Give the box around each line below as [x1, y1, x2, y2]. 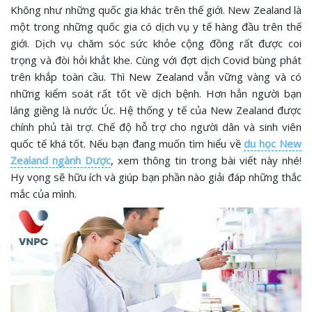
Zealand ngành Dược [10, 153, 111, 167]
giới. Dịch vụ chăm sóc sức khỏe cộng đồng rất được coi [10, 36, 302, 50]
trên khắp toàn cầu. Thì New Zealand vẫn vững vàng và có [10, 70, 302, 84]
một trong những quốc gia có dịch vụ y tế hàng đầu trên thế [10, 19, 302, 33]
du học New [244, 136, 302, 150]
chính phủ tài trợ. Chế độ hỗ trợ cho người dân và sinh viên [10, 120, 302, 134]
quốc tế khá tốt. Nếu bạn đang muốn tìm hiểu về [10, 136, 244, 150]
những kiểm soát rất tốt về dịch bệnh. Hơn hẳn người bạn [10, 86, 302, 100]
